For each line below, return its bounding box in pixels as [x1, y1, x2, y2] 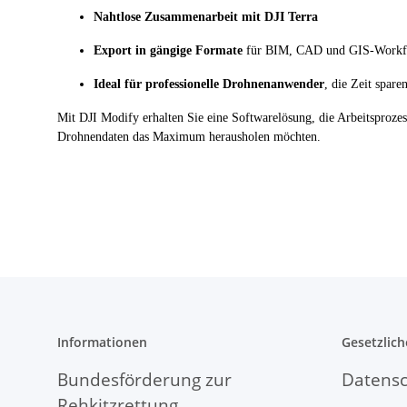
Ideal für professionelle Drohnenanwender [94, 77, 324, 91]
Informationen [57, 333, 147, 351]
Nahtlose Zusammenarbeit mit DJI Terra [94, 10, 318, 24]
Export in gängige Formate [94, 44, 243, 57]
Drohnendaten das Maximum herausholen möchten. [57, 130, 321, 144]
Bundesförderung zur [57, 368, 232, 392]
